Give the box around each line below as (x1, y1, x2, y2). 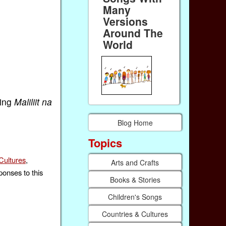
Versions (103, 14, 148, 29)
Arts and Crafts (111, 157, 159, 167)
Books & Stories (109, 174, 160, 185)
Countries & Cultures (102, 208, 168, 219)
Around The (103, 25, 163, 41)
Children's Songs (108, 191, 162, 202)
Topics (88, 135, 123, 151)
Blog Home (117, 117, 153, 128)
